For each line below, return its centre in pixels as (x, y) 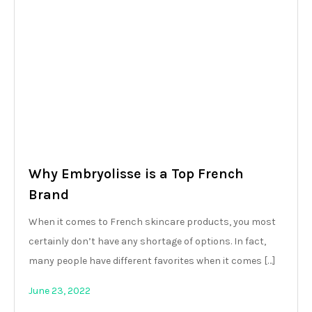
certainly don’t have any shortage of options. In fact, (147, 241)
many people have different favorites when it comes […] (152, 260)
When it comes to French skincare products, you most (152, 221)
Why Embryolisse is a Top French (136, 173)
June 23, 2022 (60, 290)
